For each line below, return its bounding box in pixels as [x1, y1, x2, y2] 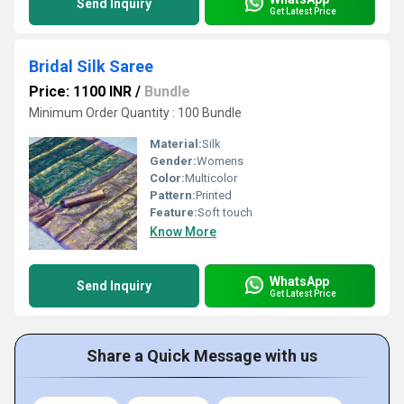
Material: [150, 137, 202, 151]
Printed [196, 188, 232, 202]
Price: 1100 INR [29, 83, 132, 100]
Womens [197, 154, 243, 168]
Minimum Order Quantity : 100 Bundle [29, 106, 242, 120]
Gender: [150, 154, 197, 168]
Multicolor [185, 171, 237, 185]
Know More [150, 225, 216, 239]
